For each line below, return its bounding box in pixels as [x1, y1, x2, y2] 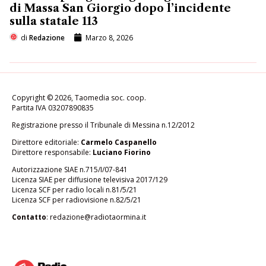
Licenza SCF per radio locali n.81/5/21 [12, 184, 137, 195]
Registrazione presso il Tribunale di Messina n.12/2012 [12, 119, 195, 130]
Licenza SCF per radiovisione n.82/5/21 [12, 194, 141, 205]
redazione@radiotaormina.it [50, 211, 146, 222]
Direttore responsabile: [12, 147, 93, 157]
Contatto [12, 211, 46, 222]
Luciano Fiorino [93, 147, 151, 157]
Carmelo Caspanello [81, 137, 157, 147]
